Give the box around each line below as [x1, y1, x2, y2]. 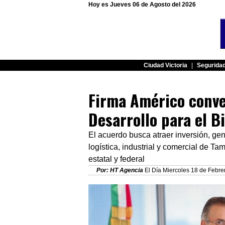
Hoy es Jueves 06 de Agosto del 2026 [88, 1, 196, 9]
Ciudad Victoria [143, 61, 187, 69]
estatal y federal [88, 155, 145, 164]
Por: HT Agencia [96, 167, 145, 174]
